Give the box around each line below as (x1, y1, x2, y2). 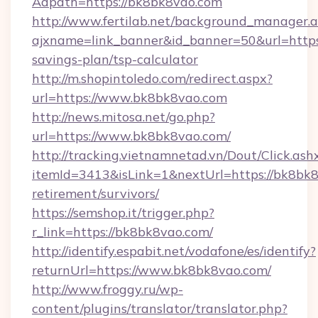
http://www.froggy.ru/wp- (32, 281, 183, 297)
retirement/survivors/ (32, 185, 159, 202)
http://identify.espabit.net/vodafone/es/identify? (32, 243, 316, 259)
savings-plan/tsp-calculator (32, 51, 198, 67)
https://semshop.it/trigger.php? (32, 204, 214, 221)
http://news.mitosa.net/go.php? (32, 109, 215, 125)
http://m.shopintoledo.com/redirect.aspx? (32, 70, 273, 87)
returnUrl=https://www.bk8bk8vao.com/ (32, 262, 271, 278)
